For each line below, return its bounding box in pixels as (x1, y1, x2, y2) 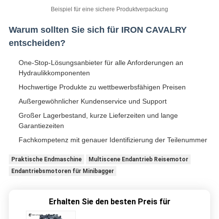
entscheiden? (8, 38, 66, 48)
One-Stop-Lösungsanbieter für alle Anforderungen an (18, 58, 183, 66)
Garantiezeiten (18, 121, 64, 130)
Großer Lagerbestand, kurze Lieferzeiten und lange (18, 111, 178, 119)
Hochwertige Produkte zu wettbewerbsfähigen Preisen (18, 83, 186, 91)
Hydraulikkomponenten (18, 68, 90, 77)
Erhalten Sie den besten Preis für (48, 197, 171, 206)
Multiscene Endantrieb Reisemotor (88, 155, 188, 163)
